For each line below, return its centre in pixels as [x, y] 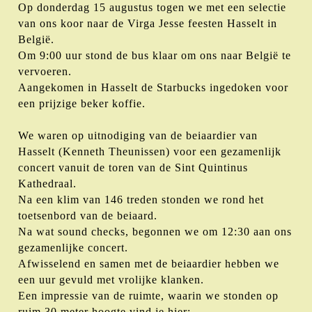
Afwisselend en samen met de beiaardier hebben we [149, 263]
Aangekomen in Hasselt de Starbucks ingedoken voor [153, 87]
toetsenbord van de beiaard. [88, 215]
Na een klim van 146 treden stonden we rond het [141, 199]
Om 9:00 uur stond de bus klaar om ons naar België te [155, 55]
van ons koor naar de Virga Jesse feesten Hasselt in [148, 23]
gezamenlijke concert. [73, 247]
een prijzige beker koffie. [82, 103]
